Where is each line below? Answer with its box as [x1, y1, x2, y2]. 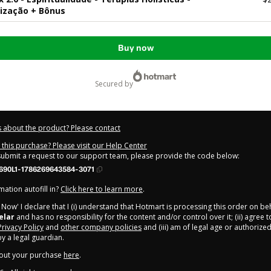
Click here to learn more [60, 183, 143, 194]
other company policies [60, 221, 142, 232]
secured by [99, 78, 133, 89]
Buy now [117, 42, 154, 53]
